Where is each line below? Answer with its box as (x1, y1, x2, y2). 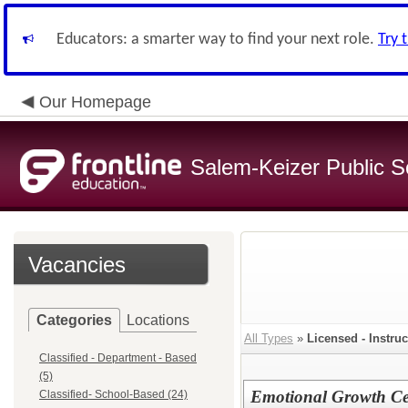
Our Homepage (39, 93, 151, 111)
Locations (127, 312, 189, 328)
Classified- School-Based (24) (39, 388, 188, 401)
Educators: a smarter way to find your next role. (56, 31, 378, 48)
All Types (244, 331, 293, 345)
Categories (36, 312, 112, 328)
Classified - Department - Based (39, 352, 197, 364)
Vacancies (28, 252, 126, 277)
